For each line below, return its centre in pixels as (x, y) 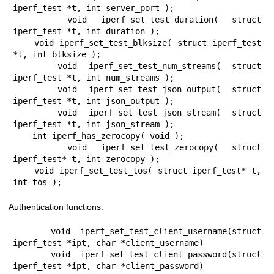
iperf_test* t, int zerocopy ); (86, 159)
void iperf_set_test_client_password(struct (32, 254)
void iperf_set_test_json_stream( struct (35, 113)
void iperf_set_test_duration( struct (40, 20)
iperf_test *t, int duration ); (86, 31)
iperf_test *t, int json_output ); (94, 101)
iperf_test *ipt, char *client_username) (108, 243)
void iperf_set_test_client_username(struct (32, 231)
